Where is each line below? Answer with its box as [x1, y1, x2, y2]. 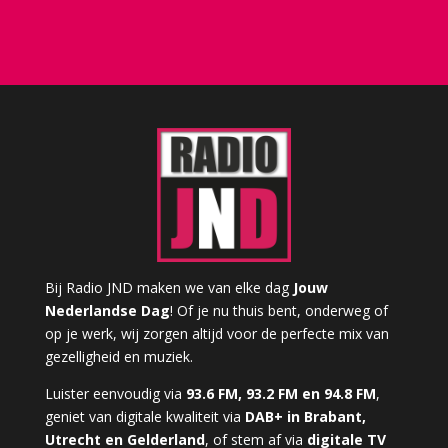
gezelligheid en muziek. [44, 346, 193, 366]
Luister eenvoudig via [44, 383, 186, 403]
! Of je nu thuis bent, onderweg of [169, 300, 388, 320]
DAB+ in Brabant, [244, 406, 366, 426]
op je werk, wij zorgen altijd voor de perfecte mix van [44, 323, 389, 343]
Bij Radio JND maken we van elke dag [44, 277, 293, 297]
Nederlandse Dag [44, 300, 170, 320]
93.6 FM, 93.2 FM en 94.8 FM [185, 383, 376, 403]
